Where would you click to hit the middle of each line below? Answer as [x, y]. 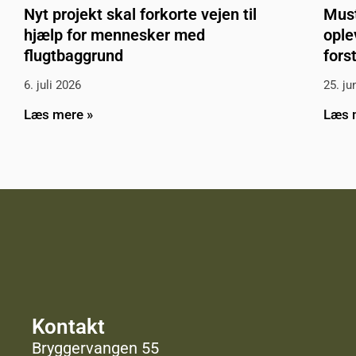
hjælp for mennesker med [114, 35]
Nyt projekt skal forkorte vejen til [140, 15]
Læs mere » [58, 115]
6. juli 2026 [52, 85]
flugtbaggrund [74, 56]
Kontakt [68, 327]
